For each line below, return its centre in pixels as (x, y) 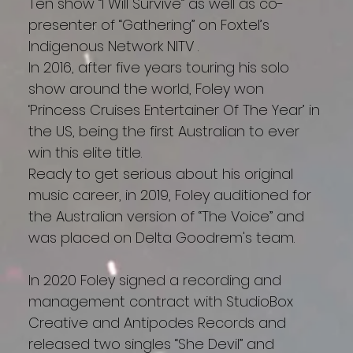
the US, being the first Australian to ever (164, 132)
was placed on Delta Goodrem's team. (162, 238)
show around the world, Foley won (147, 89)
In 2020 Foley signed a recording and (155, 281)
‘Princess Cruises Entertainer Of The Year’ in (175, 110)
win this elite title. (85, 153)
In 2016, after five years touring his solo (159, 68)
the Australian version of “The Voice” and (167, 217)
